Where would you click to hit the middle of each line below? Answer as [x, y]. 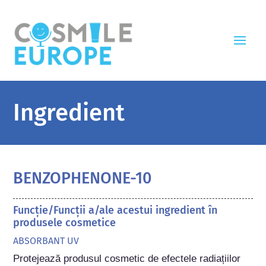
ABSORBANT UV [46, 240]
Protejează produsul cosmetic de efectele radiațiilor [127, 258]
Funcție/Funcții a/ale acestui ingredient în [115, 210]
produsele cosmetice [65, 222]
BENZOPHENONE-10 [83, 178]
